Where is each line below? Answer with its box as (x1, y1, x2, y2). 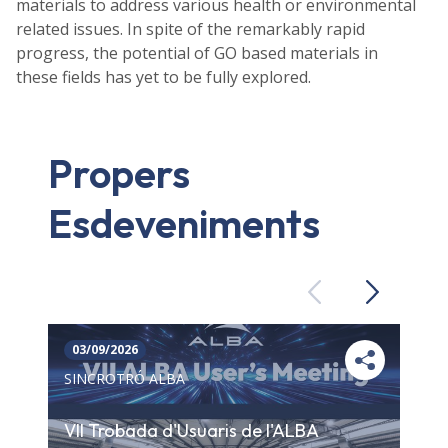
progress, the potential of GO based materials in (16, 41, 378, 64)
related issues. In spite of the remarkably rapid (16, 17, 365, 40)
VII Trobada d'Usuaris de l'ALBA (64, 419, 319, 443)
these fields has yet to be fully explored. (16, 65, 311, 88)
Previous (312, 290, 376, 308)
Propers (48, 147, 190, 198)
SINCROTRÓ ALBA (64, 369, 185, 389)
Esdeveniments (48, 197, 320, 248)
